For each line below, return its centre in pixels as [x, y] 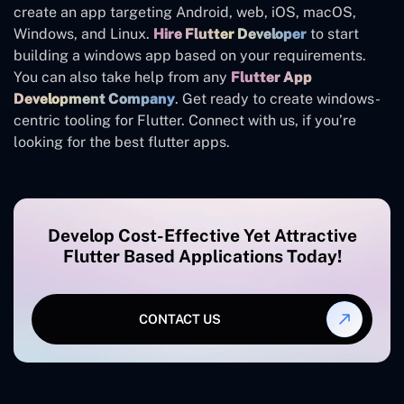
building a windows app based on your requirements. [190, 55]
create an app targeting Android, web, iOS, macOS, [185, 12]
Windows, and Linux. [83, 33]
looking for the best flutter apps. [122, 142]
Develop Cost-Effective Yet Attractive [202, 235]
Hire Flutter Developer [230, 33]
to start [333, 33]
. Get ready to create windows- [278, 98]
